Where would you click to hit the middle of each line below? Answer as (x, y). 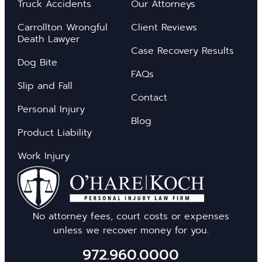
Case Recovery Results (182, 51)
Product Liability (54, 133)
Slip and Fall (45, 86)
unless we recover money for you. (131, 230)
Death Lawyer (48, 39)
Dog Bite (37, 63)
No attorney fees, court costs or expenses (131, 216)
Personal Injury (51, 109)
